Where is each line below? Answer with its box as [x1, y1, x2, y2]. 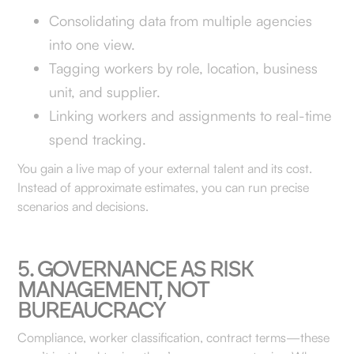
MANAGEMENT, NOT [17, 276, 209, 303]
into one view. [49, 36, 136, 53]
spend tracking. [49, 130, 147, 148]
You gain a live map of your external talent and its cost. [17, 160, 313, 176]
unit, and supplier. [49, 83, 161, 100]
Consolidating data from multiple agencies [49, 12, 313, 29]
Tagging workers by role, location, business [49, 59, 318, 77]
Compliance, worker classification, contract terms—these [17, 330, 330, 345]
